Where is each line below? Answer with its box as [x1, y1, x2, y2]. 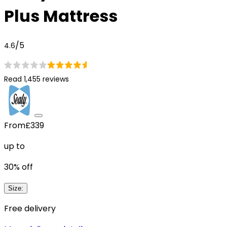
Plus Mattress [4, 4, 118, 27]
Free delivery [4, 203, 56, 214]
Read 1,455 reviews [4, 74, 69, 84]
